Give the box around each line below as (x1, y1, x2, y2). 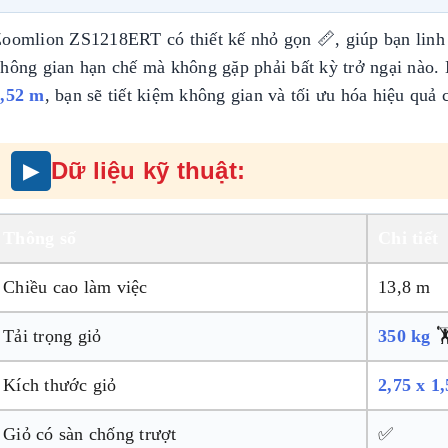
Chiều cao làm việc (3, 276, 148, 297)
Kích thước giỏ (3, 374, 117, 395)
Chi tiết (378, 227, 438, 248)
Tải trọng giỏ (3, 325, 102, 346)
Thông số (3, 227, 76, 248)
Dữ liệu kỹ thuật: (51, 156, 246, 184)
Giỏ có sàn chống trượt (3, 423, 177, 444)
